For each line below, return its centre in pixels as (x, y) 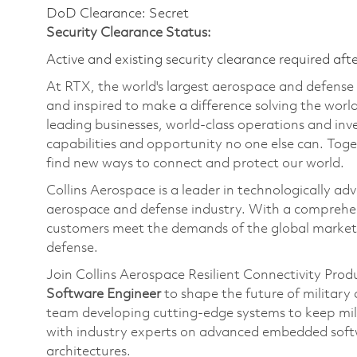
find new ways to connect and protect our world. (195, 164)
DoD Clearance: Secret (118, 14)
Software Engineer (105, 294)
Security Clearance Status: (129, 33)
